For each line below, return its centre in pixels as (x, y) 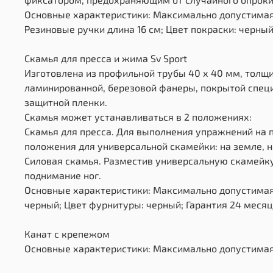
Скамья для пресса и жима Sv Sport (106, 58)
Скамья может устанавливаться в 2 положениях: (138, 116)
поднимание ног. (63, 175)
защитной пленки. (66, 102)
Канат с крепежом (67, 233)
